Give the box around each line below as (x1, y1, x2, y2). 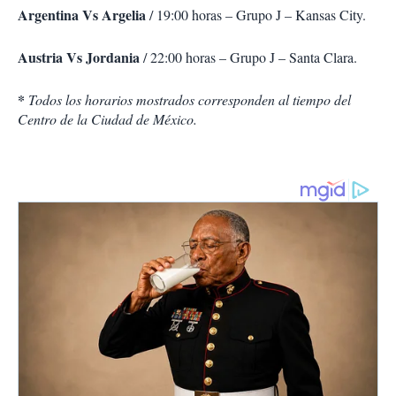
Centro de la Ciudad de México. (18, 110, 197, 129)
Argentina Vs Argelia (18, 4, 146, 26)
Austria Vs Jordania (18, 47, 140, 68)
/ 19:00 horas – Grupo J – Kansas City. (146, 5, 366, 25)
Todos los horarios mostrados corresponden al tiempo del (25, 90, 351, 110)
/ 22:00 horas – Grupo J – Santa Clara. (140, 48, 357, 67)
